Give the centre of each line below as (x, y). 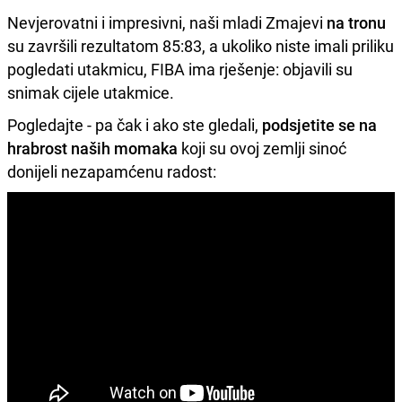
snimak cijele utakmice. (91, 92)
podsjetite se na (319, 124)
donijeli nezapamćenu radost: (112, 171)
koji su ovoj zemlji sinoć (262, 148)
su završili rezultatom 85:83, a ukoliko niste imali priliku (201, 45)
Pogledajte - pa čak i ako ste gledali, (135, 124)
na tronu (356, 22)
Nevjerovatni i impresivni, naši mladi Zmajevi (167, 22)
